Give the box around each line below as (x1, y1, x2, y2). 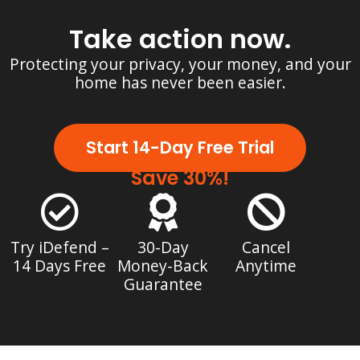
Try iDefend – (10, 235, 109, 258)
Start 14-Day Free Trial (86, 135, 274, 159)
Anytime (235, 254, 297, 276)
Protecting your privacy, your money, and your (9, 52, 351, 75)
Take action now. (69, 20, 291, 57)
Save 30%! (130, 164, 229, 191)
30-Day (137, 235, 189, 258)
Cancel (241, 235, 290, 258)
